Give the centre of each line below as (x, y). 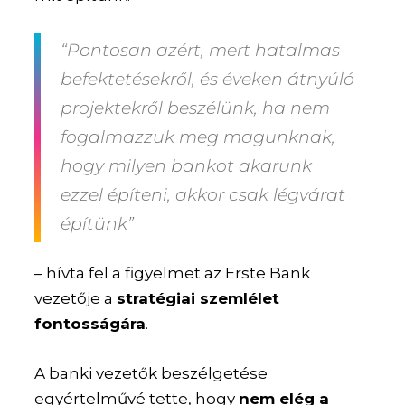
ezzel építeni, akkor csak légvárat (203, 195)
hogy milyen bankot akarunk (187, 166)
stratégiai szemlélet (198, 299)
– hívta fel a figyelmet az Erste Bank (173, 273)
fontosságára (90, 324)
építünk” (98, 224)
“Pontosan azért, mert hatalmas (201, 51)
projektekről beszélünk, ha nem (196, 108)
